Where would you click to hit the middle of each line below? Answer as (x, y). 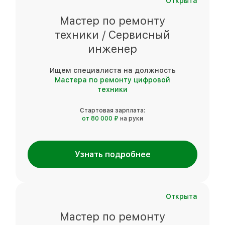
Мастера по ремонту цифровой (113, 80)
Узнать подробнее (113, 154)
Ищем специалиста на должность (113, 70)
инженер (113, 48)
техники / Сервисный (113, 34)
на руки (132, 118)
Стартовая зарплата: (113, 110)
